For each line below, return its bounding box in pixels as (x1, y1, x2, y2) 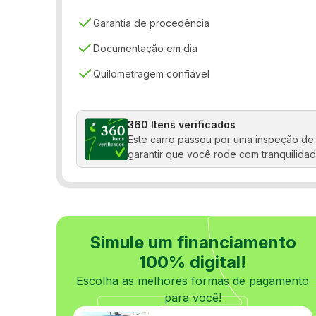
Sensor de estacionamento (71, 3, 214, 17)
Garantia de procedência (93, 16, 209, 29)
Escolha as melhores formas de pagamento (76, 274, 310, 288)
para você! (164, 291, 221, 305)
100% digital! (139, 252, 247, 272)
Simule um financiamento (89, 232, 296, 253)
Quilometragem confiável (93, 67, 209, 80)
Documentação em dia (93, 42, 197, 54)
